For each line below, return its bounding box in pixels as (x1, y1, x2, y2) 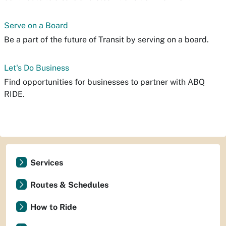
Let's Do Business (4, 63, 69, 73)
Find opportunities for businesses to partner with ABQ (4, 77, 205, 87)
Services (30, 158, 63, 167)
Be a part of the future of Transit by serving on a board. (4, 35, 209, 44)
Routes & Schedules (30, 180, 108, 190)
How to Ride (30, 202, 77, 212)
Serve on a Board (4, 21, 68, 30)
